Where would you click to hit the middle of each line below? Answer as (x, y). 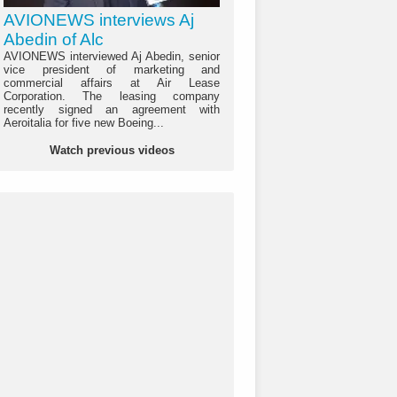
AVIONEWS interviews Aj (99, 20)
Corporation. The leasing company (112, 97)
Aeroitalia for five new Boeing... (84, 123)
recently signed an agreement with (112, 110)
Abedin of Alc (54, 40)
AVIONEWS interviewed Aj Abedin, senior (112, 57)
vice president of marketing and (112, 70)
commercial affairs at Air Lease (112, 83)
